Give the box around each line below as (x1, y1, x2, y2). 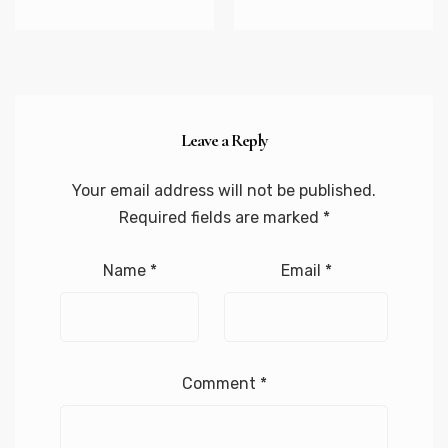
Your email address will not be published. (72, 181, 376, 201)
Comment (181, 374, 260, 394)
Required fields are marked (118, 208, 323, 228)
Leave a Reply (180, 129, 268, 152)
